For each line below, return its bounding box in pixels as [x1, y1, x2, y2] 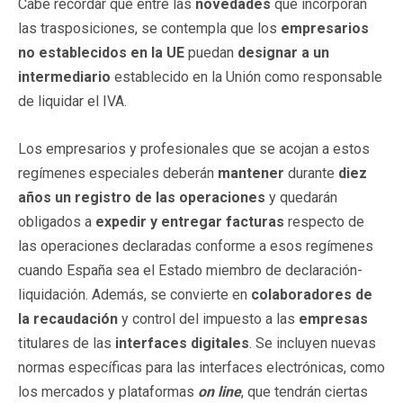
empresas [299, 309, 368, 327]
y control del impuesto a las [118, 309, 299, 327]
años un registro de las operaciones [18, 188, 265, 206]
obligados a [18, 212, 95, 230]
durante [284, 164, 338, 182]
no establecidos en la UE [18, 43, 184, 61]
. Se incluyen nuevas [249, 334, 376, 352]
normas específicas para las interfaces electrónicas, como [18, 358, 385, 376]
